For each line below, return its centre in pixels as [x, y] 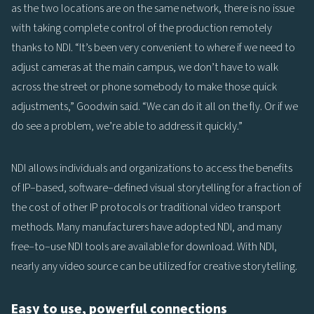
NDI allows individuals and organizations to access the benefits [152, 168]
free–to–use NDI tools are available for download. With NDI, [144, 246]
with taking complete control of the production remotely [142, 28]
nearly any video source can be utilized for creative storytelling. [154, 266]
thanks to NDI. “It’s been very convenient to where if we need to [153, 47]
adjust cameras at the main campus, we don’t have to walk [145, 67]
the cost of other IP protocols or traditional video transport [146, 207]
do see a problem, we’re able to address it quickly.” [127, 126]
